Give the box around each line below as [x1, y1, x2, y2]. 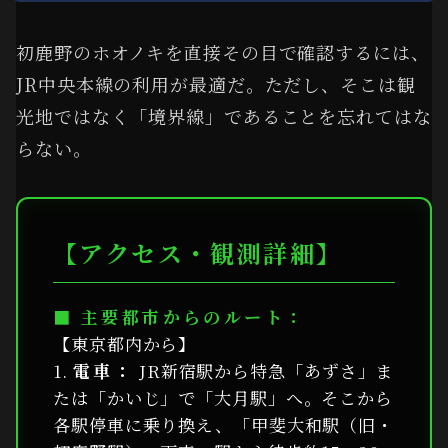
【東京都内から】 [53, 330, 197, 356]
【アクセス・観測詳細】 [53, 234, 343, 270]
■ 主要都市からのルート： [53, 303, 306, 329]
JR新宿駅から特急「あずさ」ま [133, 357, 394, 383]
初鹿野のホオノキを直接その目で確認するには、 [16, 39, 430, 66]
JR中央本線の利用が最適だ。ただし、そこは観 [16, 71, 416, 98]
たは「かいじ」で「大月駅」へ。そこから [53, 384, 394, 410]
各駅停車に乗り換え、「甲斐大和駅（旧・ [53, 411, 395, 437]
